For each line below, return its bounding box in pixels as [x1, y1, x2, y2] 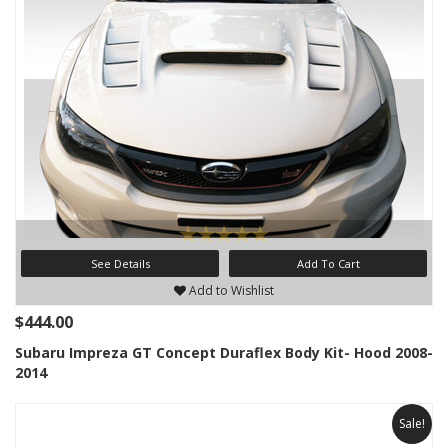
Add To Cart [296, 256, 360, 271]
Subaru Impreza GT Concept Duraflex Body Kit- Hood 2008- [15, 343, 433, 362]
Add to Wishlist [186, 282, 274, 299]
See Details [90, 256, 150, 271]
